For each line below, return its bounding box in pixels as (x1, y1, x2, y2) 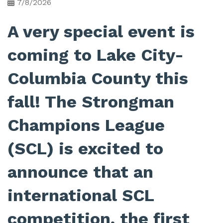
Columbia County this (7, 68, 188, 89)
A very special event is (7, 21, 195, 42)
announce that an (7, 162, 153, 182)
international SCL (7, 185, 154, 206)
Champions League (7, 115, 165, 135)
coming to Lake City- (7, 45, 184, 65)
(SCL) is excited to (7, 138, 163, 159)
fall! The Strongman (7, 92, 174, 112)
